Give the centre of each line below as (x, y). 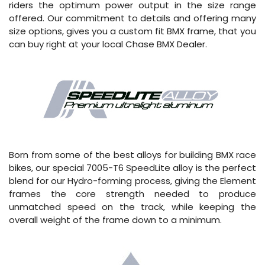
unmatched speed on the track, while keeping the (132, 206)
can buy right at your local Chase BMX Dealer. (108, 44)
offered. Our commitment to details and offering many (132, 18)
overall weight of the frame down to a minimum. (115, 219)
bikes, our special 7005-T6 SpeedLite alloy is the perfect (132, 167)
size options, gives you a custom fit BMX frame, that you (132, 31)
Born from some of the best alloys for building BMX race (132, 154)
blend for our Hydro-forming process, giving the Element (132, 180)
